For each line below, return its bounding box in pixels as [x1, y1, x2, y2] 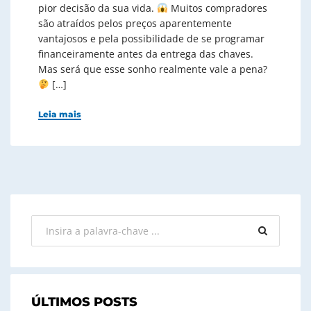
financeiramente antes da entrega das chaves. [38, 47, 253, 60]
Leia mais [38, 108, 81, 119]
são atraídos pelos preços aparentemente [38, 16, 232, 30]
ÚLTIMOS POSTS [31, 294, 137, 310]
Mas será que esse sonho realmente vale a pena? [38, 62, 267, 76]
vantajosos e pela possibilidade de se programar [38, 31, 264, 45]
